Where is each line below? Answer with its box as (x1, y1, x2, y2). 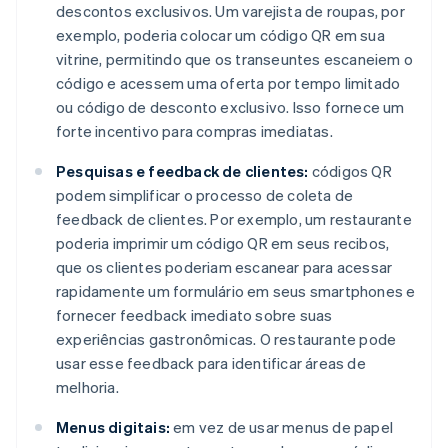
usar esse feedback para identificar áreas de (56, 352, 366, 373)
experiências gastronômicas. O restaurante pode (56, 328, 397, 349)
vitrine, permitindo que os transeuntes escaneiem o (56, 48, 414, 69)
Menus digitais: (56, 416, 170, 437)
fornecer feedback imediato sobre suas (56, 304, 333, 325)
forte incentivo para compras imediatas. (56, 120, 333, 141)
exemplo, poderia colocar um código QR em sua (56, 24, 385, 45)
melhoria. (56, 376, 119, 397)
